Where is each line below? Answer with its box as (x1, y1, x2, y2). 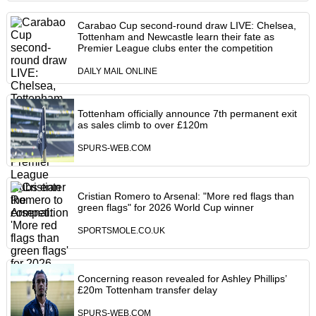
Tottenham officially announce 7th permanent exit (77, 108, 297, 120)
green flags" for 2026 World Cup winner (77, 202, 254, 214)
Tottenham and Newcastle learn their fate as (77, 31, 274, 43)
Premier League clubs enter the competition (77, 42, 273, 54)
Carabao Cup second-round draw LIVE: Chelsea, (77, 20, 296, 32)
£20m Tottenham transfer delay (77, 284, 217, 296)
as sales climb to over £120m (77, 119, 208, 131)
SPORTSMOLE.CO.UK (77, 226, 165, 236)
